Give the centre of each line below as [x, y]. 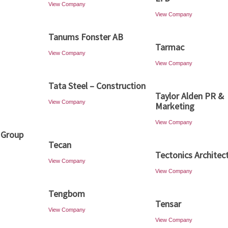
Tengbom [67, 194]
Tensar [168, 204]
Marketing [175, 106]
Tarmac [170, 47]
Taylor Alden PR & [190, 96]
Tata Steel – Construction [97, 86]
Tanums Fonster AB [86, 37]
